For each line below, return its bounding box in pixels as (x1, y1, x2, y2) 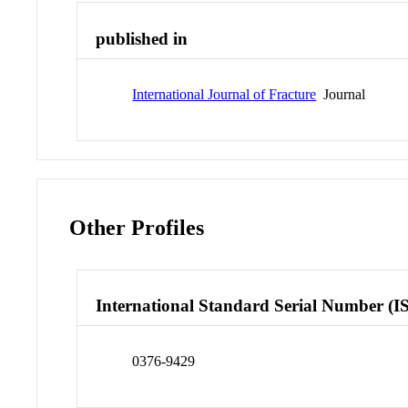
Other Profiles (69, 215, 205, 240)
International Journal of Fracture (132, 86, 317, 102)
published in (96, 29, 189, 49)
